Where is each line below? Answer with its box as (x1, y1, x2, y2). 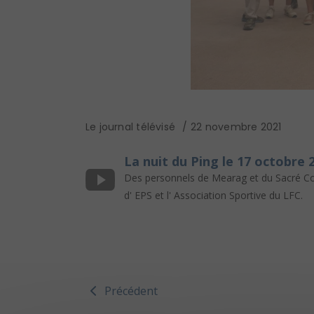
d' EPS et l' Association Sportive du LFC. (124, 189, 303, 203)
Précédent (104, 283, 158, 299)
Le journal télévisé (86, 120, 175, 135)
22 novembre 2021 (191, 120, 282, 135)
